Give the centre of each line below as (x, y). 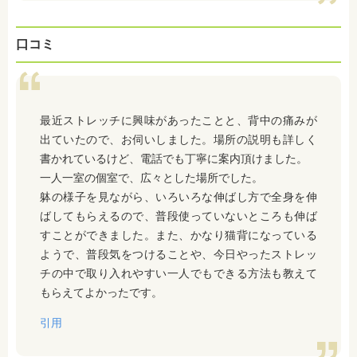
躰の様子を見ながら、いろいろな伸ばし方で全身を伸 (178, 197)
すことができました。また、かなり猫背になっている (178, 235)
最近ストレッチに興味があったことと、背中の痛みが (178, 121)
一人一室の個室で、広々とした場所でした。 (151, 178)
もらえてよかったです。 (101, 293)
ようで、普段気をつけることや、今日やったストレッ (178, 255)
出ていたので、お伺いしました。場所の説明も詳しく (178, 140)
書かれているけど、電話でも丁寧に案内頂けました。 (174, 159)
